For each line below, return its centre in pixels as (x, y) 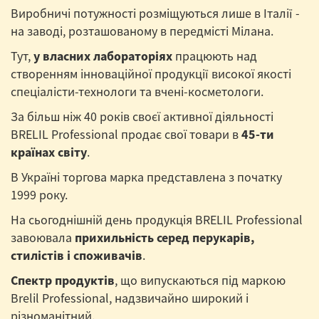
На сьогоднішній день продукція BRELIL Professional (157, 220)
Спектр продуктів (63, 280)
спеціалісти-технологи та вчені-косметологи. (137, 91)
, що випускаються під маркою (200, 280)
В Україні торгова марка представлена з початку (146, 177)
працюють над (215, 56)
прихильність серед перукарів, (164, 237)
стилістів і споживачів (77, 255)
